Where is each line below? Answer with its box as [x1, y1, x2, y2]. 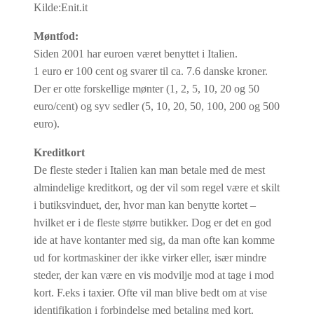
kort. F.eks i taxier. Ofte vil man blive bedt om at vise [34, 286, 267, 299]
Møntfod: [34, 29, 78, 42]
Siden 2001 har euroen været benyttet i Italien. [34, 47, 238, 60]
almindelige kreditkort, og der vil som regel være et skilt [34, 181, 280, 193]
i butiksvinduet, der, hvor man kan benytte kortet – [34, 198, 256, 211]
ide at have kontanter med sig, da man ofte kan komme [34, 233, 275, 246]
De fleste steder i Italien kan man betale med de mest [34, 163, 265, 176]
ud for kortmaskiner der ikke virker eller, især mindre [34, 251, 266, 264]
